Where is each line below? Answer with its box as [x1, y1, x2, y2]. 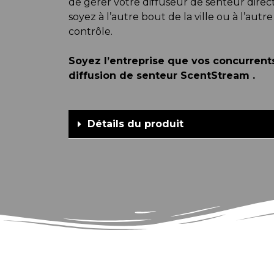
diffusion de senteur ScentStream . [68, 69, 255, 81]
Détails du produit [87, 117, 183, 130]
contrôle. [68, 25, 113, 37]
